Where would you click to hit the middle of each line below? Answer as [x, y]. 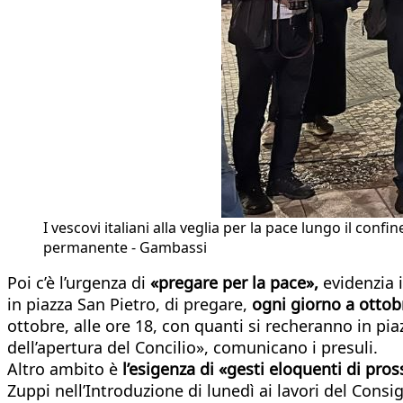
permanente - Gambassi [125, 247]
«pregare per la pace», [234, 282]
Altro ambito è [65, 368]
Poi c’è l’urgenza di [76, 282]
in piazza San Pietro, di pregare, [130, 304]
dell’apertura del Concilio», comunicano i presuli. [193, 347]
